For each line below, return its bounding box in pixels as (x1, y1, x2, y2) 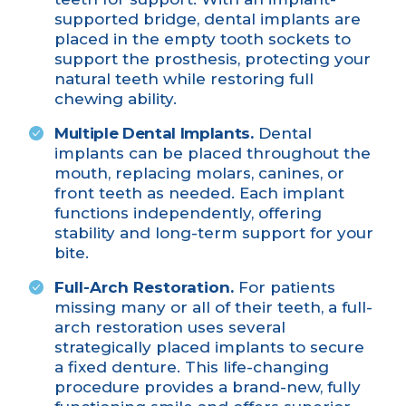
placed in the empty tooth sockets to (54, 30, 351, 49)
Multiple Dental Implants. (54, 124, 254, 143)
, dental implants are (197, 10, 361, 29)
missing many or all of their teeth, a (54, 298, 342, 317)
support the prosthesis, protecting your (54, 50, 371, 69)
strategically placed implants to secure (54, 338, 364, 357)
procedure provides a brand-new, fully (54, 378, 361, 397)
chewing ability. (54, 90, 177, 109)
